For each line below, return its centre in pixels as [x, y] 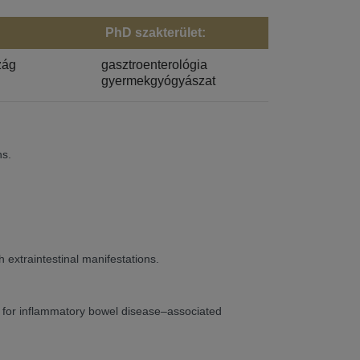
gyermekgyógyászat [159, 80]
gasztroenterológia [155, 64]
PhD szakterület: [156, 32]
